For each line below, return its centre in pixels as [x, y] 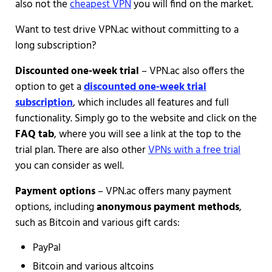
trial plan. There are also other [81, 150]
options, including [56, 207]
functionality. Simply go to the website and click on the [136, 118]
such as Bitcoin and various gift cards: [97, 223]
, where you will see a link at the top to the [147, 134]
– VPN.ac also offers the [192, 71]
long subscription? [56, 46]
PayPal [47, 248]
